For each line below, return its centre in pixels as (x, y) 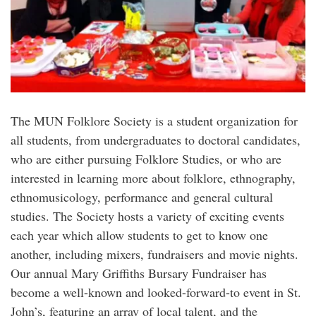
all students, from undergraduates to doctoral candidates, (156, 139)
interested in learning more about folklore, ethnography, (153, 177)
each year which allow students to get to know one (139, 235)
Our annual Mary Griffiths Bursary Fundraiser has (139, 273)
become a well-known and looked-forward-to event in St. (156, 292)
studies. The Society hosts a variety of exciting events (147, 215)
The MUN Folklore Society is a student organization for (154, 120)
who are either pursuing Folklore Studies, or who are (146, 158)
